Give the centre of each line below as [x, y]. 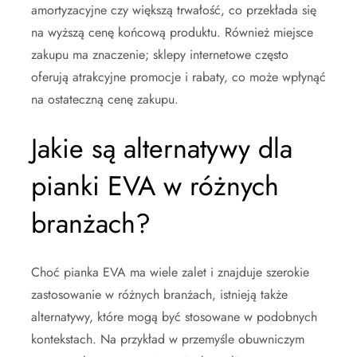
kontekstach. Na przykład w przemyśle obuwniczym [168, 339]
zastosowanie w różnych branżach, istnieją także [159, 294]
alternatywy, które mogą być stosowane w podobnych [174, 316]
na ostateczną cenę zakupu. [105, 99]
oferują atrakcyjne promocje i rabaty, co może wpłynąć [178, 76]
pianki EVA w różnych [155, 186]
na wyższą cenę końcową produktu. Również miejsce [172, 32]
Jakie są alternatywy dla [162, 148]
